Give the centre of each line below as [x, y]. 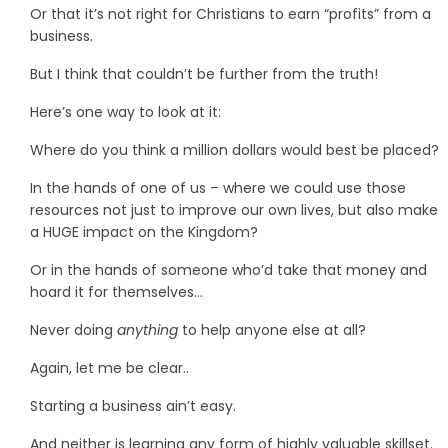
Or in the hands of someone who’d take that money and [228, 269]
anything [147, 329]
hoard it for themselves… [116, 291]
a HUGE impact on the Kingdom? [144, 231]
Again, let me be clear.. [109, 367]
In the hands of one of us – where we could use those [218, 187]
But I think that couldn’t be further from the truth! [204, 73]
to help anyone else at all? [272, 329]
